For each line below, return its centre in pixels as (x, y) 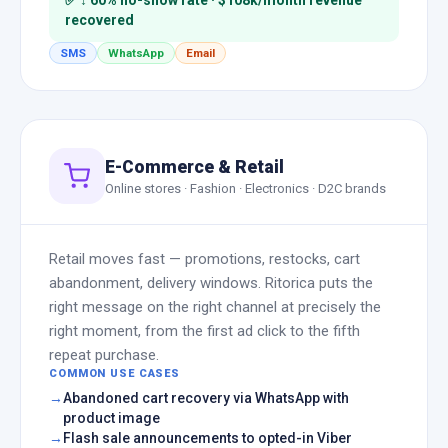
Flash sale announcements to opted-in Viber (207, 438)
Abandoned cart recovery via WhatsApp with (206, 398)
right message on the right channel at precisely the (215, 307)
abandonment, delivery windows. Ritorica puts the (211, 283)
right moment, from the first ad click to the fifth (204, 331)
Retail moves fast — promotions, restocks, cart (204, 259)
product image (111, 418)
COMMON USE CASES (115, 373)
